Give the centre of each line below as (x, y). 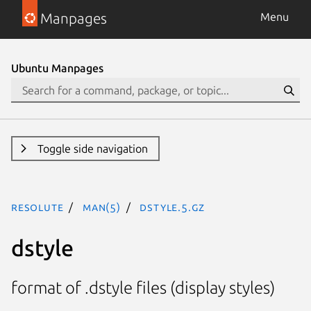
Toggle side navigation (92, 149)
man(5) (102, 207)
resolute (37, 207)
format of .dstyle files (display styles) (143, 288)
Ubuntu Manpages (57, 68)
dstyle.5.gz (173, 207)
